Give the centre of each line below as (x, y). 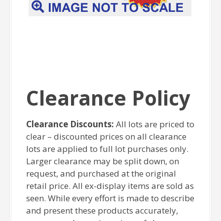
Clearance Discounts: (70, 124)
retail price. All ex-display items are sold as (110, 186)
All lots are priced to (154, 124)
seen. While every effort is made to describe (110, 198)
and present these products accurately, (102, 211)
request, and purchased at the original (101, 174)
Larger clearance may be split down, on (103, 161)
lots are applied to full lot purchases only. (108, 149)
